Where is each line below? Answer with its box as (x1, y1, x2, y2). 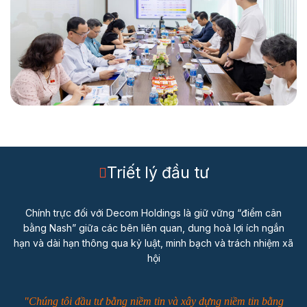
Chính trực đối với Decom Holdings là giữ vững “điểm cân (25, 206, 282, 219)
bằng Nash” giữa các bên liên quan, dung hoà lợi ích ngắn (23, 221, 284, 234)
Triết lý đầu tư (106, 162, 209, 182)
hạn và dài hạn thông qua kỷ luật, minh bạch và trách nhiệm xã (14, 236, 293, 249)
